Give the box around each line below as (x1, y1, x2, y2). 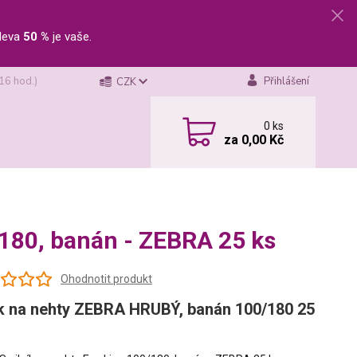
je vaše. (49, 29, 92, 44)
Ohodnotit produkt (60, 272, 152, 285)
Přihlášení (263, 74, 309, 88)
